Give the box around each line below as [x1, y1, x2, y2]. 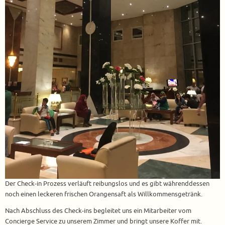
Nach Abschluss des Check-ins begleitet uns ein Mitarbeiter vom [5, 207, 191, 215]
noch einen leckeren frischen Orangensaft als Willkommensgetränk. [5, 190, 202, 198]
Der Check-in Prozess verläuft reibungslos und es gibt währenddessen [5, 179, 209, 188]
